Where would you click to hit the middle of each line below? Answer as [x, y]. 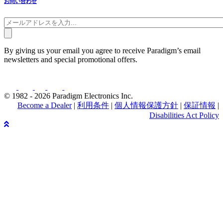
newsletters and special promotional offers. [71, 59]
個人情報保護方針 [146, 105]
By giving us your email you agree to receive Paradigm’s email [102, 50]
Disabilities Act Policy [184, 115]
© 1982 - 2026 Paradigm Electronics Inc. [68, 96]
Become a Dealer [45, 105]
